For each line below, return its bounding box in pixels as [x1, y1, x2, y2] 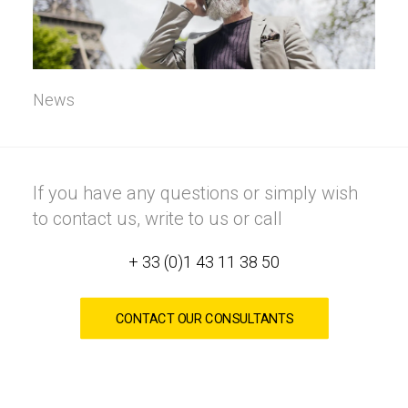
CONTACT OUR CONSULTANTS [115, 311, 293, 326]
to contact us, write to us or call [33, 208, 282, 229]
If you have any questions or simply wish [33, 182, 358, 204]
